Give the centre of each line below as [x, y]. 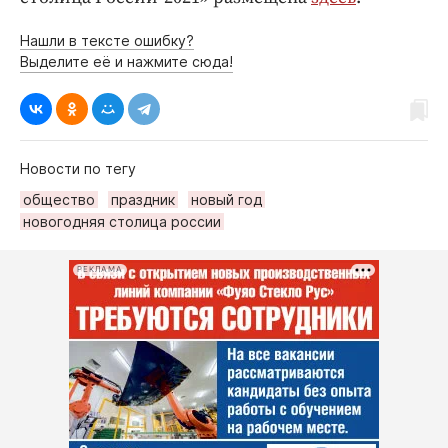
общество [59, 199]
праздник [143, 199]
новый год [226, 199]
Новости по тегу [78, 168]
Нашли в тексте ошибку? [107, 40]
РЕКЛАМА [100, 270]
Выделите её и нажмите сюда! [126, 61]
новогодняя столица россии [122, 221]
